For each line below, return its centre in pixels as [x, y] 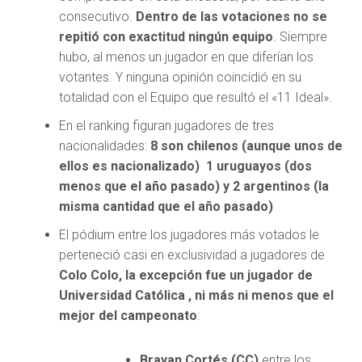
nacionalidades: [104, 146]
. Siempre [300, 37]
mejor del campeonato [128, 316]
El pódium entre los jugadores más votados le [189, 235]
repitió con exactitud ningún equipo [166, 37]
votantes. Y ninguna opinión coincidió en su [180, 78]
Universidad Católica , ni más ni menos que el [196, 296]
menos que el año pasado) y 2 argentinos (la [194, 187]
